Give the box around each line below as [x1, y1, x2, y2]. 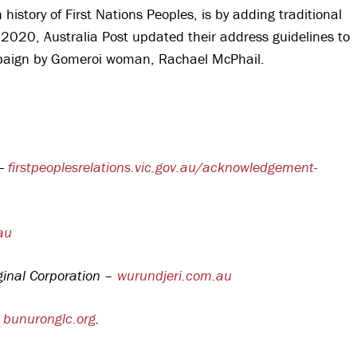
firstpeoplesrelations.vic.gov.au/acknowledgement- [8, 157, 318, 176]
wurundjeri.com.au [117, 265, 232, 284]
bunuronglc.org [3, 308, 96, 328]
